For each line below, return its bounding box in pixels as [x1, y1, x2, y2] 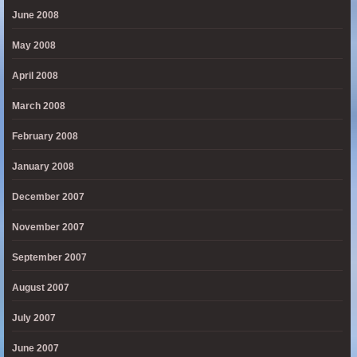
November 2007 [12, 222, 84, 233]
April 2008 [12, 70, 58, 81]
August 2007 [12, 282, 69, 293]
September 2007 [12, 252, 87, 263]
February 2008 [12, 131, 78, 142]
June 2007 [12, 343, 59, 354]
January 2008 [12, 161, 74, 172]
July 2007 [12, 312, 56, 324]
